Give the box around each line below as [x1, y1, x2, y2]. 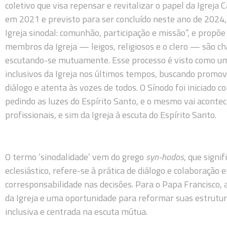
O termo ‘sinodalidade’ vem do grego [5, 149, 146, 164]
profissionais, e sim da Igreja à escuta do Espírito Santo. [5, 107, 216, 122]
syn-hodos [146, 149, 184, 164]
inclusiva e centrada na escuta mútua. [5, 204, 147, 218]
